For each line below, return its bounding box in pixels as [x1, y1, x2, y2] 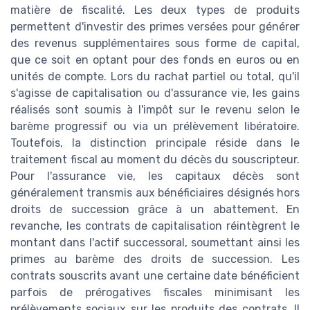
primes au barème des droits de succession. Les [10, 253, 300, 266]
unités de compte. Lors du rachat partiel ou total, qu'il [10, 70, 300, 84]
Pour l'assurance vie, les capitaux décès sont [10, 170, 300, 183]
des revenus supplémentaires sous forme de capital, [10, 37, 300, 51]
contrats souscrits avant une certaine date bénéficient [10, 269, 300, 283]
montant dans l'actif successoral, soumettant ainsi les [10, 236, 300, 250]
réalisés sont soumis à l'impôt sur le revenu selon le [10, 103, 300, 117]
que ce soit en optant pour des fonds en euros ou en [10, 53, 300, 67]
